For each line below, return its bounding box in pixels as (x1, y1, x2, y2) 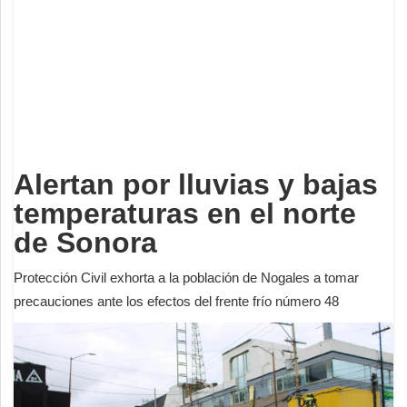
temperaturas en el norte (14, 196, 356, 230)
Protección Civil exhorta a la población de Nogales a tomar (14, 269, 359, 285)
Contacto (18, 114, 72, 131)
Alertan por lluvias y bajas (14, 167, 378, 201)
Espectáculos (18, 36, 99, 53)
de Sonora (14, 225, 157, 259)
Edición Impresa (18, 154, 114, 170)
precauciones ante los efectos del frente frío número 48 (14, 293, 339, 309)
